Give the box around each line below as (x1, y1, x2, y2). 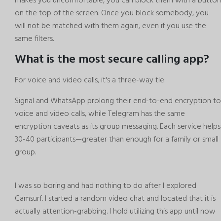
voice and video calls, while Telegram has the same (15, 107, 185, 120)
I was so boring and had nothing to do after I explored (15, 179, 196, 192)
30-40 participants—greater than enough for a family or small (15, 133, 219, 146)
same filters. (15, 32, 54, 45)
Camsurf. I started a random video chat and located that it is (15, 192, 216, 205)
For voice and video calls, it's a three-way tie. (15, 74, 165, 87)
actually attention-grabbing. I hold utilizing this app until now (15, 205, 216, 218)
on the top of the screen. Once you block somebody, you (15, 6, 209, 20)
